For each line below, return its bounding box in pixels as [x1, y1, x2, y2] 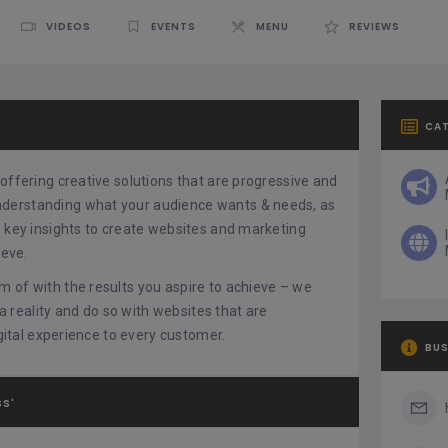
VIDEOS [46, 19, 91, 35]
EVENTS [151, 19, 196, 35]
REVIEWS [349, 19, 400, 35]
